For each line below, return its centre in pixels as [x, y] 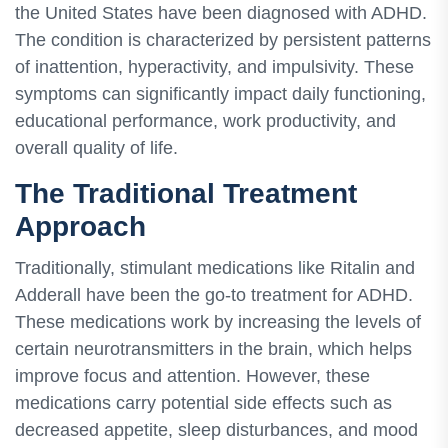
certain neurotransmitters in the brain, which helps [213, 348]
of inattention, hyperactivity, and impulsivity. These [214, 67]
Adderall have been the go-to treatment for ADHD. [214, 294]
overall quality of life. [96, 148]
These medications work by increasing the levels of [218, 321]
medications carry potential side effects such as [203, 402]
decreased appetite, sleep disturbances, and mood [216, 429]
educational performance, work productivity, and [205, 121]
